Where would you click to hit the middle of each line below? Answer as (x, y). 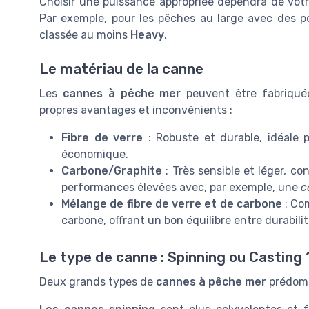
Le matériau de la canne (121, 69)
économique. (95, 154)
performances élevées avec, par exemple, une (181, 187)
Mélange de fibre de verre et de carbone (172, 203)
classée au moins (85, 35)
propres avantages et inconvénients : (136, 110)
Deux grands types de (98, 281)
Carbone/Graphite (112, 170)
